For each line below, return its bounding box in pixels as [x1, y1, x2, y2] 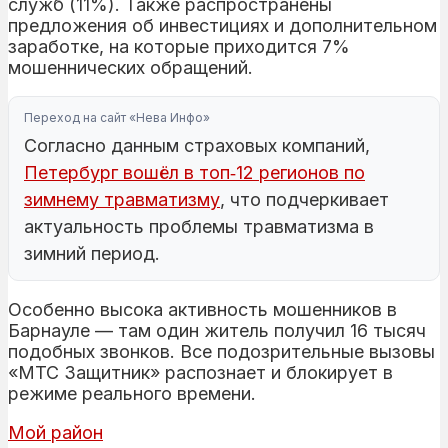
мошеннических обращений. [8, 56, 253, 78]
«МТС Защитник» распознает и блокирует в [8, 361, 393, 383]
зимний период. [24, 242, 160, 264]
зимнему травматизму [24, 188, 220, 210]
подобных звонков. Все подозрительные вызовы [8, 340, 435, 362]
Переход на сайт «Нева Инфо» [24, 109, 210, 125]
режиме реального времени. [8, 382, 256, 404]
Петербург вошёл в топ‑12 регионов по [24, 161, 365, 183]
